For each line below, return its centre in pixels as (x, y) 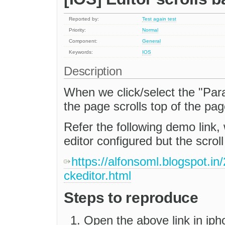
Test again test (159, 19)
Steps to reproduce (131, 198)
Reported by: (84, 19)
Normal (150, 30)
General (152, 41)
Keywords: (81, 52)
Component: (83, 41)
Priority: (78, 30)
